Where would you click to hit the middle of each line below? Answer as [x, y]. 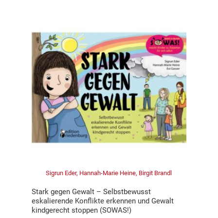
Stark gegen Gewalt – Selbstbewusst [91, 192]
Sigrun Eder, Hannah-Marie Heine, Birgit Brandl [109, 173]
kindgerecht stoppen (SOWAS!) [81, 210]
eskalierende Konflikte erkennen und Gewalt [102, 201]
